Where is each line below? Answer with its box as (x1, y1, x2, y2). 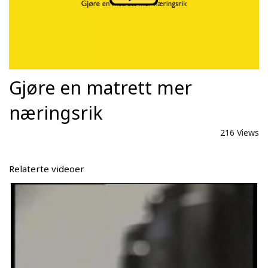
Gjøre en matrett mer (9, 75, 192, 100)
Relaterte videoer (9, 162, 84, 175)
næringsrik (9, 100, 103, 125)
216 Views (220, 126, 259, 138)
